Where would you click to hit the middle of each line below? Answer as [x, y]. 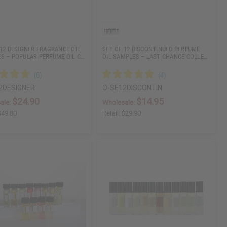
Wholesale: [120, 103]
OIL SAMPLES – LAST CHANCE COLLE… [155, 57]
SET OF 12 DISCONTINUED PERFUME [151, 49]
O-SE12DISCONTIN [133, 88]
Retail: [112, 113]
